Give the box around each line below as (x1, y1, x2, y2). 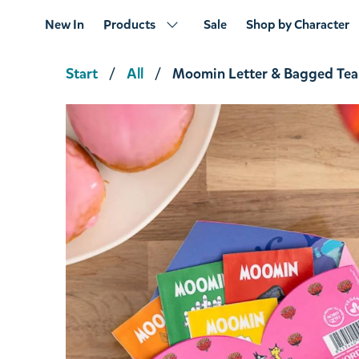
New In (44, 16, 84, 33)
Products (103, 16, 155, 33)
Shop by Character (245, 16, 349, 33)
